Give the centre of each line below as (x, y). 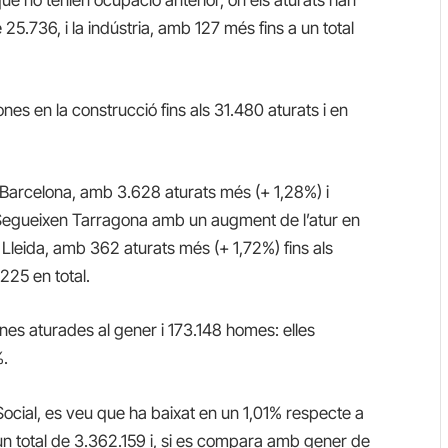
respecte (319, 412)
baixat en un (195, 412)
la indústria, (113, 27)
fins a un (289, 27)
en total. (62, 276)
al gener (128, 330)
